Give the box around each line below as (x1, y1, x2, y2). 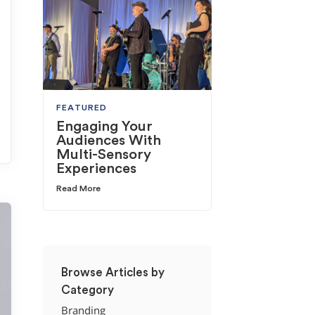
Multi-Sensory (56, 147, 152, 162)
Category (60, 283, 114, 296)
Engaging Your (56, 119, 153, 134)
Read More (56, 184, 101, 193)
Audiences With (56, 133, 162, 148)
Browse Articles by (60, 266, 165, 278)
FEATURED (56, 103, 108, 112)
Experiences (56, 161, 137, 176)
